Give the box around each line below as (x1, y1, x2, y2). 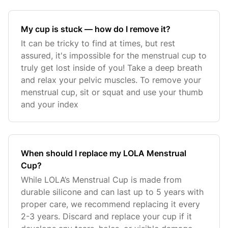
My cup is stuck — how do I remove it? (21, 24, 170, 34)
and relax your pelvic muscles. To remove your (21, 75, 201, 85)
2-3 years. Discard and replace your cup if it (21, 211, 192, 221)
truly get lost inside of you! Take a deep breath (21, 63, 202, 73)
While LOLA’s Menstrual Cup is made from (21, 175, 182, 185)
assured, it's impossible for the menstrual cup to (21, 50, 207, 61)
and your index (21, 99, 78, 109)
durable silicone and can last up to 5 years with (21, 187, 204, 197)
